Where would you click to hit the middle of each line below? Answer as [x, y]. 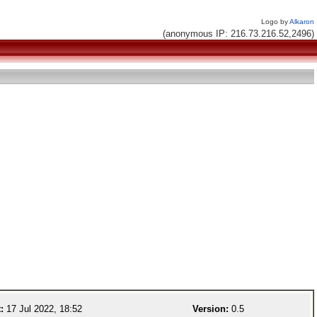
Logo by [275, 22]
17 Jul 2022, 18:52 [43, 309]
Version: [211, 309]
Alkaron [302, 22]
